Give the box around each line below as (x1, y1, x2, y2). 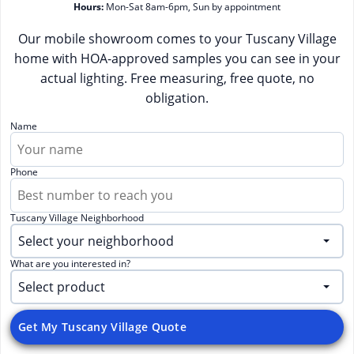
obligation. (145, 89, 209, 107)
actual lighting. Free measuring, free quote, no (40, 70, 314, 88)
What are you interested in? (10, 257, 130, 271)
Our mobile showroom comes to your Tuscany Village (17, 30, 337, 48)
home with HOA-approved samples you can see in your (13, 50, 341, 68)
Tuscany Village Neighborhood (10, 211, 144, 225)
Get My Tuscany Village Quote (18, 319, 187, 335)
